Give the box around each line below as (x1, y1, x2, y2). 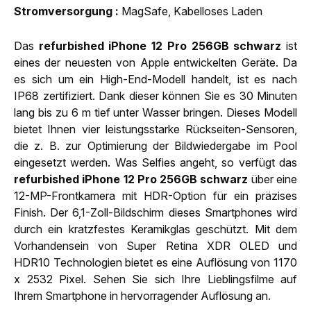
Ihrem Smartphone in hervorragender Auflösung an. (14, 288, 271, 303)
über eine (248, 171, 298, 186)
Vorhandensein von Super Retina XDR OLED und (14, 238, 297, 253)
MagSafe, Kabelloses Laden (121, 3, 262, 18)
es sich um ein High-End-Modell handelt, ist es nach (14, 72, 297, 86)
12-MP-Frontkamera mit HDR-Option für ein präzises (14, 188, 297, 203)
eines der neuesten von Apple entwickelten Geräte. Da (14, 55, 297, 69)
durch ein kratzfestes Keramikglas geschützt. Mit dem (14, 221, 297, 236)
